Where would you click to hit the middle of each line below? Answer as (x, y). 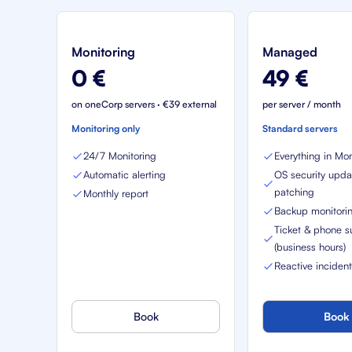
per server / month (302, 104)
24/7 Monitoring (120, 156)
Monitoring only (106, 128)
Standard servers (301, 128)
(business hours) (310, 247)
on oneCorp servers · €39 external (144, 104)
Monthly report (116, 193)
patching (295, 192)
